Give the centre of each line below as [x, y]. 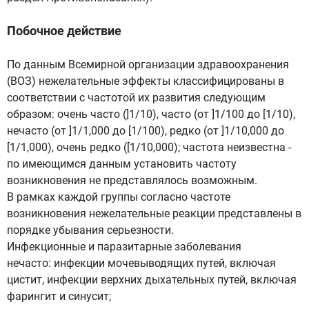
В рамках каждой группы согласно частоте [119, 197]
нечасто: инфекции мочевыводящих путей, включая [141, 263]
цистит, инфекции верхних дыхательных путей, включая [152, 280]
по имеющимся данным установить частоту [122, 164]
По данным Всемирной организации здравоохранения [148, 64]
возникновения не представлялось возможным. [132, 180]
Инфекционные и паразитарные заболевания [124, 247]
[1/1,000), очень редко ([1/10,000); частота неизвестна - [149, 147]
